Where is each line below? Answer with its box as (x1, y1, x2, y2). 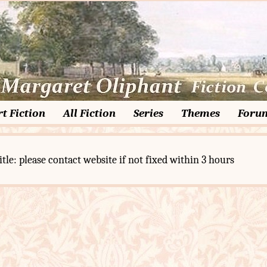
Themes (181, 107, 220, 120)
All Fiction (63, 107, 116, 120)
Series (133, 107, 163, 120)
